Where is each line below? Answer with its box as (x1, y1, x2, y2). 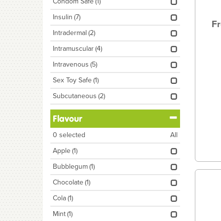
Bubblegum (53, 161, 88, 172)
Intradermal (53, 28, 87, 38)
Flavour (53, 113, 82, 124)
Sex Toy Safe (53, 75, 92, 85)
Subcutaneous (53, 91, 97, 101)
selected (57, 130, 85, 140)
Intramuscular (53, 43, 94, 54)
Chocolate (53, 177, 83, 187)
